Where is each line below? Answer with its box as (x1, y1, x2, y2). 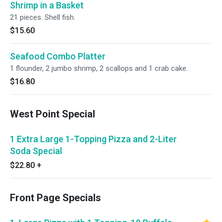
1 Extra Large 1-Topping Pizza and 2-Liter (10, 134, 177, 144)
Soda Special (10, 146, 62, 156)
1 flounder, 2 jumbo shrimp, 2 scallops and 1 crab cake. (10, 64, 188, 73)
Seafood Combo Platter (10, 51, 106, 61)
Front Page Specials (10, 192, 101, 204)
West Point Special (10, 108, 95, 120)
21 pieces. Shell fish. (10, 13, 75, 22)
